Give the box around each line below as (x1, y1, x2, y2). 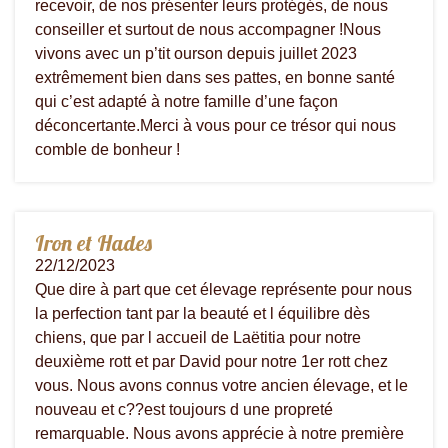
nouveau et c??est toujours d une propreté (35, 400, 333, 418)
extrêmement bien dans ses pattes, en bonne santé (35, 68, 395, 86)
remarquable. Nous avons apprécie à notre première (35, 424, 404, 442)
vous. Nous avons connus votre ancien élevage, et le (35, 376, 408, 394)
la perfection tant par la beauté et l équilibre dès (35, 304, 370, 322)
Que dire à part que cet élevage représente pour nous (35, 280, 412, 298)
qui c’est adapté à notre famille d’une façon (35, 92, 338, 110)
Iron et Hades (35, 228, 152, 257)
